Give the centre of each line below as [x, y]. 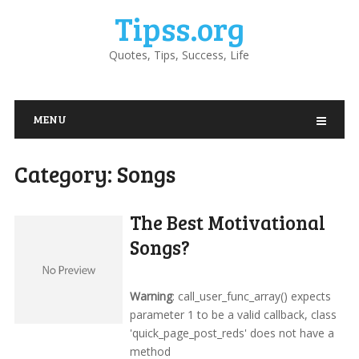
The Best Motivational [228, 222]
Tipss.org [179, 28]
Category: [65, 174]
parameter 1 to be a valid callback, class [234, 315]
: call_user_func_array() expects [252, 296]
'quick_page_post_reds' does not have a [232, 333]
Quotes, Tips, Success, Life [179, 55]
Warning [151, 296]
